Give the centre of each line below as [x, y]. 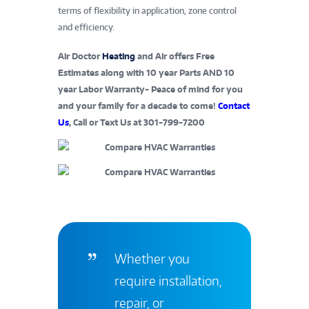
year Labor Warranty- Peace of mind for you [150, 89]
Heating [119, 56]
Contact [234, 106]
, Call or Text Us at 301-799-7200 [137, 122]
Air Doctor [80, 56]
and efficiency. [86, 27]
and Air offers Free [175, 56]
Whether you [152, 259]
